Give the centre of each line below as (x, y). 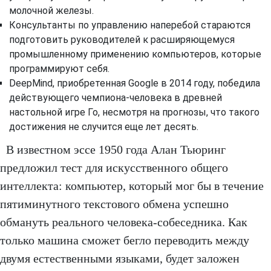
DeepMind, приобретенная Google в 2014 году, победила (135, 83)
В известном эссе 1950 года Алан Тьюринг (116, 149)
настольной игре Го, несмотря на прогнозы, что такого (134, 112)
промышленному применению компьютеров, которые (135, 54)
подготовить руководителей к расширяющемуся (122, 39)
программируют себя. (59, 68)
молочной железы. (51, 10)
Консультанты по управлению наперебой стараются (130, 25)
